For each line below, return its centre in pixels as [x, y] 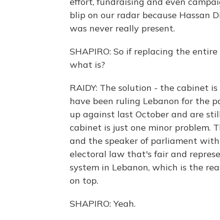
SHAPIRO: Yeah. [103, 204]
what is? [87, 65]
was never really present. [122, 28]
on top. [84, 180]
